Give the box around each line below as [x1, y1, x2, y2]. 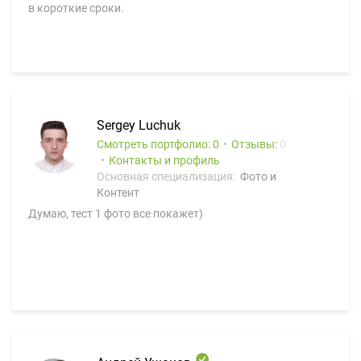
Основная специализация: [97, 170, 238, 183]
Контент [97, 186, 139, 199]
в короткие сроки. [28, 2, 124, 15]
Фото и [240, 170, 276, 183]
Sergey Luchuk [97, 118, 180, 133]
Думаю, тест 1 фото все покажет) [28, 207, 203, 220]
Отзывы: [231, 138, 280, 151]
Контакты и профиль [109, 154, 220, 167]
